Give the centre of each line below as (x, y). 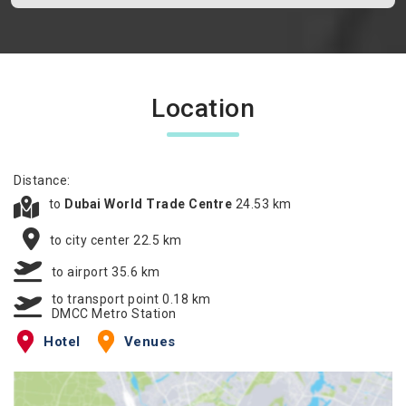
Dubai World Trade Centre (150, 204)
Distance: (42, 180)
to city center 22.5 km (116, 240)
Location (203, 108)
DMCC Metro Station (114, 314)
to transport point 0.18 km (131, 299)
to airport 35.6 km (106, 271)
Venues (150, 342)
